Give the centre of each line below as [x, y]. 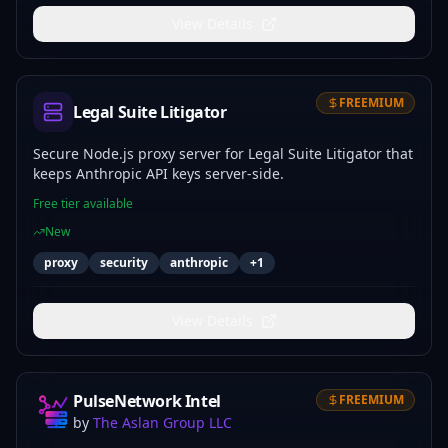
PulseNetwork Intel [147, 401]
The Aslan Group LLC [162, 422]
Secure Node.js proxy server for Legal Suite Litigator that [223, 153]
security [124, 262]
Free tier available [83, 203]
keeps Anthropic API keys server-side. [158, 173]
